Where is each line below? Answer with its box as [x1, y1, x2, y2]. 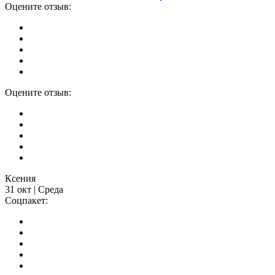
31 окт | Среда [5, 184, 63, 195]
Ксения [5, 173, 36, 184]
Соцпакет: [5, 195, 48, 206]
